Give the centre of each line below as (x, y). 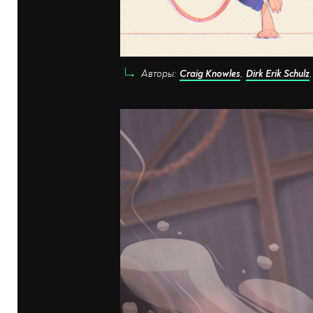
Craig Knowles (210, 74)
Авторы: (160, 74)
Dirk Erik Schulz (278, 74)
